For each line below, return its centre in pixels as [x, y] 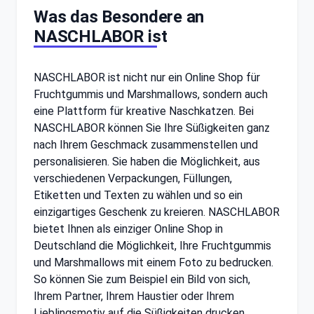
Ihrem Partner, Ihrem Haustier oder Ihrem [134, 296]
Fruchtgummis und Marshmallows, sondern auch [151, 94]
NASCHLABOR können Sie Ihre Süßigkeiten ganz [152, 128]
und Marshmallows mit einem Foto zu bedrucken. [153, 262]
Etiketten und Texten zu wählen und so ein [138, 195]
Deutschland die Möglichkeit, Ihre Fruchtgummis [152, 245]
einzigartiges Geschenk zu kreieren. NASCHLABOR [157, 212]
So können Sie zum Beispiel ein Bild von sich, [142, 279]
